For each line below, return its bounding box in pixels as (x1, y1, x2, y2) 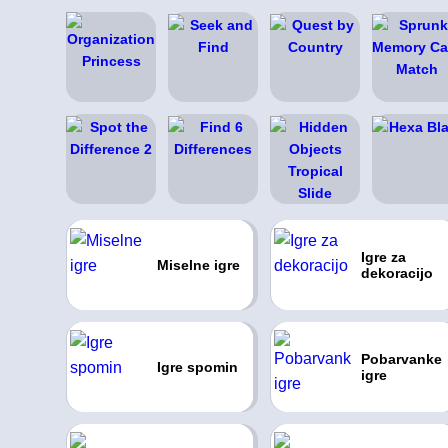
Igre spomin (156, 359, 238, 375)
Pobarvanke (360, 351, 442, 367)
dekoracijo (360, 265, 433, 281)
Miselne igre (156, 257, 240, 273)
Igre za (360, 249, 406, 265)
